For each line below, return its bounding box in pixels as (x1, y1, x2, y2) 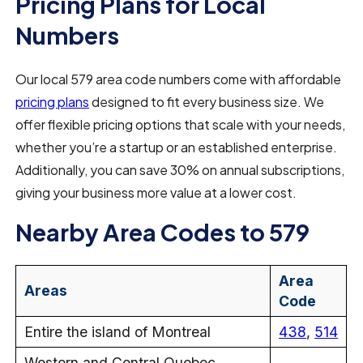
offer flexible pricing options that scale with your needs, (15, 116, 346, 133)
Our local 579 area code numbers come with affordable (15, 70, 342, 88)
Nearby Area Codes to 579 (15, 217, 310, 246)
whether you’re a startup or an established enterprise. (15, 139, 338, 156)
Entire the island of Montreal (24, 323, 211, 340)
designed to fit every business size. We (89, 93, 325, 110)
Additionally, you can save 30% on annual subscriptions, (15, 161, 345, 178)
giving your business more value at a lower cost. (15, 184, 297, 201)
